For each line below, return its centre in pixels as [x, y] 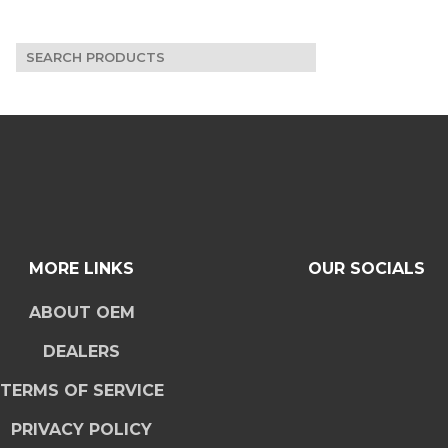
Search [43, 53]
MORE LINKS [81, 268]
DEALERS [81, 351]
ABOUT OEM [81, 312]
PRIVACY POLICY [81, 429]
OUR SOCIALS [366, 268]
